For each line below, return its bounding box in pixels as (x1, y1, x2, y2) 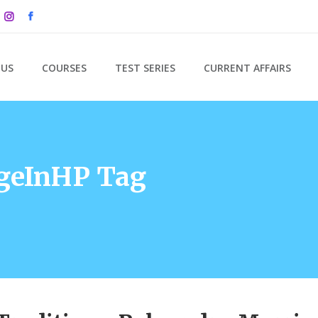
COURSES (42, 60, 87, 74)
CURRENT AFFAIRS (204, 60, 291, 74)
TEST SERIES (115, 60, 175, 74)
